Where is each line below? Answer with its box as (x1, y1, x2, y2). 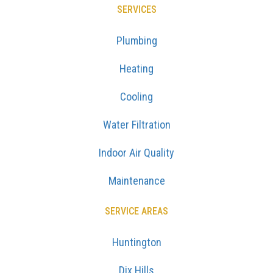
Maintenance (108, 174, 165, 188)
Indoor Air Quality (99, 146, 174, 160)
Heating (119, 62, 154, 76)
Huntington (112, 236, 161, 249)
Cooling (120, 90, 153, 104)
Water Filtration (102, 118, 171, 132)
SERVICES (116, 4, 157, 16)
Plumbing (116, 34, 157, 48)
